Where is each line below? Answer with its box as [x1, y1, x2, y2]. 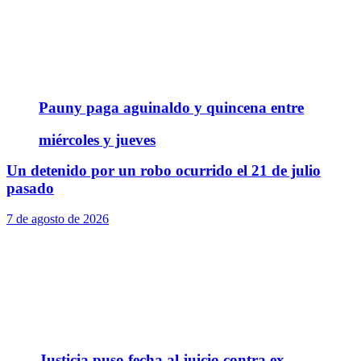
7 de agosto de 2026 [6, 212, 109, 226]
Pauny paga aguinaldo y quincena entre [39, 99, 304, 117]
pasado [6, 179, 54, 197]
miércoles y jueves [39, 131, 156, 149]
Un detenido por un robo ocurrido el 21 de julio [6, 161, 321, 179]
